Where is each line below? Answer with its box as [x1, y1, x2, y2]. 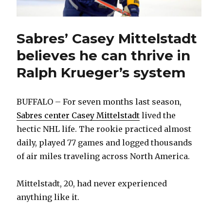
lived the [140, 110, 176, 121]
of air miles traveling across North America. [17, 151, 190, 162]
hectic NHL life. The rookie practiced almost [17, 124, 192, 134]
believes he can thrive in [17, 47, 191, 64]
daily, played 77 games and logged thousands [17, 138, 193, 148]
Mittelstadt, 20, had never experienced [17, 179, 167, 189]
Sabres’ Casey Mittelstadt [17, 30, 198, 47]
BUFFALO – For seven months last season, [17, 97, 182, 107]
